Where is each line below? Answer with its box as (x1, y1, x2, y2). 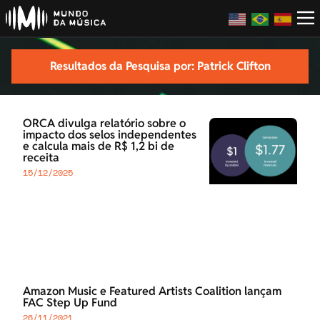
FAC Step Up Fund (23, 295, 117, 311)
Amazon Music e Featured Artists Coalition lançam (23, 284, 281, 299)
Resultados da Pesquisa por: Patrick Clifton (49, 59, 271, 74)
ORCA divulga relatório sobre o (23, 116, 186, 131)
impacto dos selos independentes (23, 127, 196, 143)
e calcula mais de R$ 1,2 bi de (23, 139, 174, 154)
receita (23, 150, 59, 166)
